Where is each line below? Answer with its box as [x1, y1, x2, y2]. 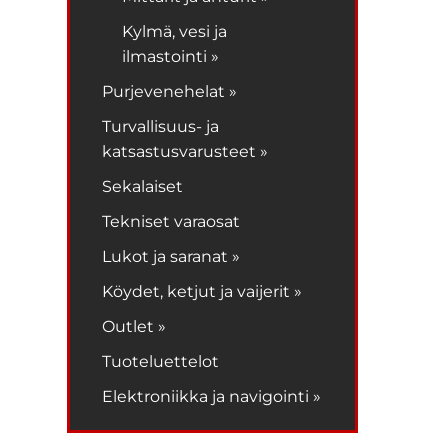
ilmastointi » [122, 46, 220, 66]
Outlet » [102, 316, 167, 336]
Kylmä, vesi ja [122, 21, 228, 41]
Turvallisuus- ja [102, 116, 220, 136]
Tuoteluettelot [102, 351, 220, 371]
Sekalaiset [102, 176, 184, 196]
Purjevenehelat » [102, 81, 238, 101]
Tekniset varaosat [102, 211, 241, 231]
